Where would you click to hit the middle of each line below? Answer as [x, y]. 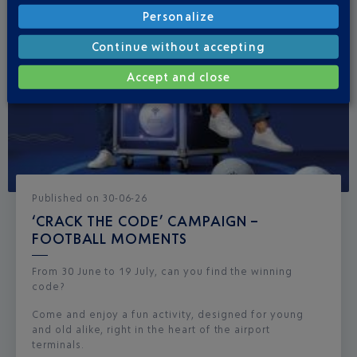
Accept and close [178, 76]
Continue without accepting [178, 46]
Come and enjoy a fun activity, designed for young [168, 314]
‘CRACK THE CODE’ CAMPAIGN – [146, 220]
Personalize [178, 16]
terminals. [58, 344]
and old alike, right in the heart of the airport [151, 329]
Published [59, 198]
